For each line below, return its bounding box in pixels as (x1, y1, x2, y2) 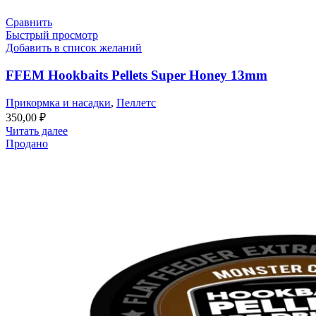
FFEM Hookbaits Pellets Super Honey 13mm (6, 68, 267, 83)
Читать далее (6, 124, 68, 137)
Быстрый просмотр (6, 29, 98, 42)
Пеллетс (116, 96, 156, 109)
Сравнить (6, 16, 52, 29)
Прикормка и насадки (6, 96, 111, 109)
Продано (6, 137, 48, 150)
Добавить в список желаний (6, 42, 142, 54)
